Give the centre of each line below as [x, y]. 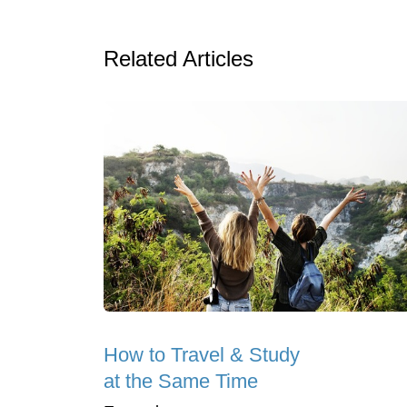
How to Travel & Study [202, 355]
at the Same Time [181, 382]
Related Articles [179, 59]
